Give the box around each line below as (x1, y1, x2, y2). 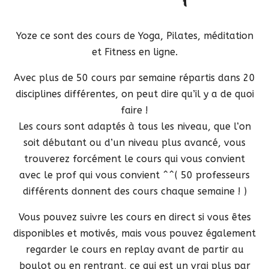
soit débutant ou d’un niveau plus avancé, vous (23, 136, 246, 148)
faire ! (121, 104, 148, 116)
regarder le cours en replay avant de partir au (25, 243, 244, 255)
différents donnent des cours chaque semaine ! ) (22, 185, 247, 197)
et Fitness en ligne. (91, 46, 178, 58)
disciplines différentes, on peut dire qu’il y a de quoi (15, 88, 254, 100)
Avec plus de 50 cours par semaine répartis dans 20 (14, 71, 255, 83)
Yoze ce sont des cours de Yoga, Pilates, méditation (16, 29, 253, 41)
